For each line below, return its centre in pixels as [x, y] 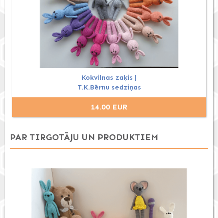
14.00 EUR [109, 107]
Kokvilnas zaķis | [109, 77]
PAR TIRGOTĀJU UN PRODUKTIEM [84, 137]
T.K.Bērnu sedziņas [109, 87]
